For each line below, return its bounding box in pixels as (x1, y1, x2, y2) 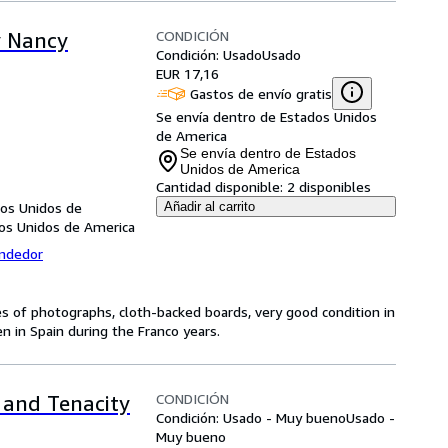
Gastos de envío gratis (190, 84, 332, 102)
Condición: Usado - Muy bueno (156, 409, 346, 426)
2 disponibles (287, 178, 371, 195)
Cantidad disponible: (156, 178, 283, 195)
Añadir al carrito (164, 199, 255, 214)
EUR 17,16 (156, 65, 219, 82)
